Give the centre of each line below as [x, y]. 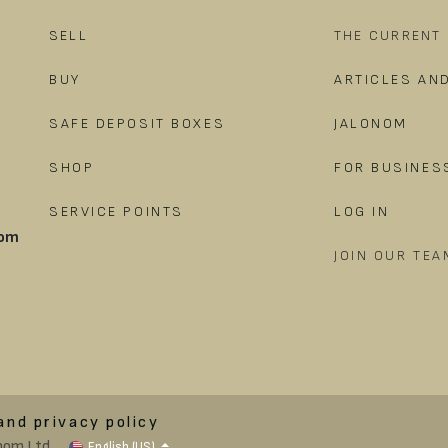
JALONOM [371, 123]
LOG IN [362, 211]
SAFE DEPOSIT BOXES [137, 123]
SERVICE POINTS [116, 211]
